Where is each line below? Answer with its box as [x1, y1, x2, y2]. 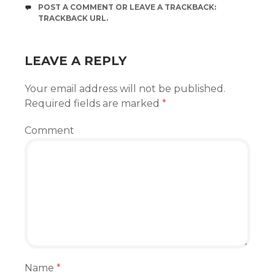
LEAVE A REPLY [25, 53, 126, 68]
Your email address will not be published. [25, 83, 225, 95]
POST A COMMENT [38, 2, 114, 12]
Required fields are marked [25, 98, 162, 109]
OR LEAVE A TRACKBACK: [114, 2, 216, 12]
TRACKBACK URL [38, 14, 106, 23]
